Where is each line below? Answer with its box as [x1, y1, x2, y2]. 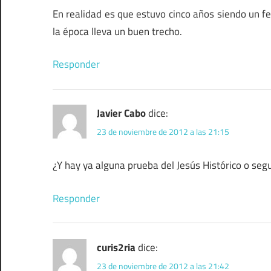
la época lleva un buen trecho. [53, 23, 182, 39]
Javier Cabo [97, 105, 146, 122]
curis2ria [97, 239, 135, 255]
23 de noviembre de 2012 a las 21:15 [97, 125, 229, 139]
